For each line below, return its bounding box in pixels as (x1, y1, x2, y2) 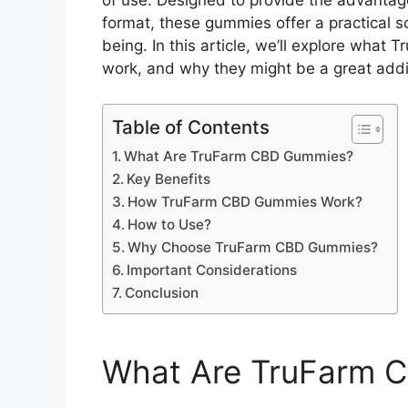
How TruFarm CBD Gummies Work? (127, 192, 363, 210)
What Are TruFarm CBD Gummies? (124, 147, 354, 165)
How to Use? (127, 215, 212, 233)
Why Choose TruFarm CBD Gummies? (127, 238, 379, 256)
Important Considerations (127, 260, 298, 279)
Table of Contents (112, 115, 270, 138)
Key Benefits (127, 169, 211, 188)
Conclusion (125, 283, 199, 301)
